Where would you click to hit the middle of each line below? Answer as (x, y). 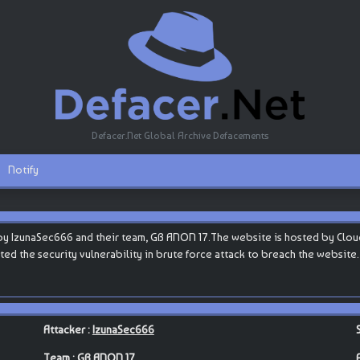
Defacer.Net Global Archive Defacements (180, 135)
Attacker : (67, 329)
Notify (23, 170)
